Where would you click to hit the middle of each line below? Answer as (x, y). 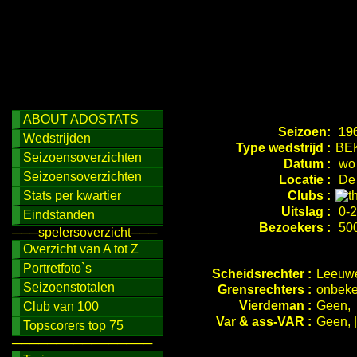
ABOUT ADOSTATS (81, 119)
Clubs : (311, 196)
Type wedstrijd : (285, 148)
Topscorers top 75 (73, 326)
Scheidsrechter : (262, 274)
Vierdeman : (275, 306)
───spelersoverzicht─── (84, 232)
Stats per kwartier (72, 196)
